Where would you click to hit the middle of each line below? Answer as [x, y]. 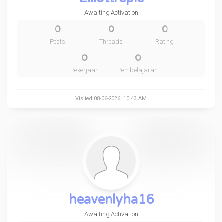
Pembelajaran [138, 70]
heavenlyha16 [111, 199]
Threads [111, 41]
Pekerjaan [84, 70]
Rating [164, 41]
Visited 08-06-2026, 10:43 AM [111, 98]
